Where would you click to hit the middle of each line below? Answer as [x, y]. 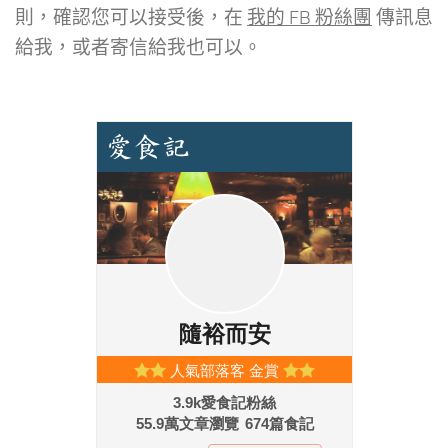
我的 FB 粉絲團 [309, 17]
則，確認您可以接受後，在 [131, 17]
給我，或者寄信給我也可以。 [138, 47]
